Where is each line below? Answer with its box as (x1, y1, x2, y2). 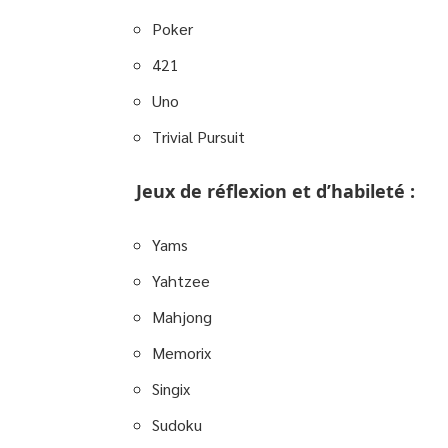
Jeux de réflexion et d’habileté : (136, 179, 415, 203)
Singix (152, 378, 190, 399)
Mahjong (152, 306, 212, 327)
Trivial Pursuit (152, 126, 245, 147)
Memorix (152, 342, 211, 363)
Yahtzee (152, 270, 210, 291)
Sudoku (152, 414, 202, 435)
